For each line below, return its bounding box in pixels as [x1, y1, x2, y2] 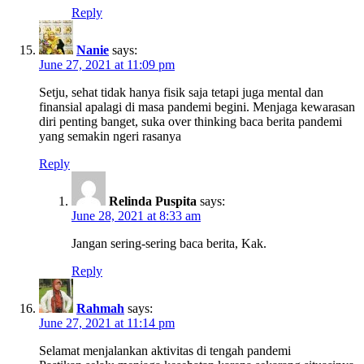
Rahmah [76, 301, 124, 315]
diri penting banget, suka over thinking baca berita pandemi [39, 114, 342, 128]
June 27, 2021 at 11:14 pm [39, 315, 175, 330]
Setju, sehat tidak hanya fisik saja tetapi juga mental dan [39, 84, 323, 99]
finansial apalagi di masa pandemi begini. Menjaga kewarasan [39, 99, 355, 114]
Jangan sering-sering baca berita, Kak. [71, 236, 266, 250]
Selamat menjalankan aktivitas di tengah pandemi [39, 343, 291, 357]
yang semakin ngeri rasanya [39, 128, 181, 143]
